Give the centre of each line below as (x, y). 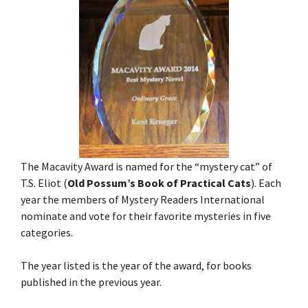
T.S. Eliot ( (44, 183)
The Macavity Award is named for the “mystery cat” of (146, 166)
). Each (266, 183)
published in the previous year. (91, 282)
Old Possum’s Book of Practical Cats (159, 183)
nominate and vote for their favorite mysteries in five (146, 216)
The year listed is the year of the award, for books (136, 265)
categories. (47, 232)
